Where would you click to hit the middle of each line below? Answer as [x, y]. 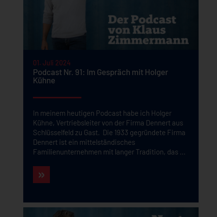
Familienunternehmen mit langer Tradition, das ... [109, 152]
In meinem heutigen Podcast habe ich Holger [102, 113]
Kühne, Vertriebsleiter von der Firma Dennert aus [108, 123]
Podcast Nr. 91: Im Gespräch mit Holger [100, 72]
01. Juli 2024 [52, 63]
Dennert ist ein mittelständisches [84, 142]
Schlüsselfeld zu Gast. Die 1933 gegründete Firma [109, 132]
